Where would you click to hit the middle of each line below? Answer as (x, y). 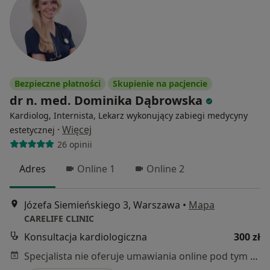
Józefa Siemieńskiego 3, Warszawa (102, 205)
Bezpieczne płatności (58, 84)
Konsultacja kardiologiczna (86, 237)
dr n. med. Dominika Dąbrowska (106, 101)
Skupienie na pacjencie (160, 84)
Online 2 (165, 169)
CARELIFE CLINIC (59, 218)
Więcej (77, 130)
